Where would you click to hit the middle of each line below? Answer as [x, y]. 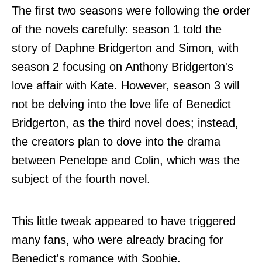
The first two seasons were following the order [131, 10]
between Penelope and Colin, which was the [126, 160]
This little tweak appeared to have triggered [124, 221]
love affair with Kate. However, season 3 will [125, 85]
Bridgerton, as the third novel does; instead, [125, 123]
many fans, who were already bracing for [118, 239]
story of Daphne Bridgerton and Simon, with [125, 48]
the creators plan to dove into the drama [116, 141]
